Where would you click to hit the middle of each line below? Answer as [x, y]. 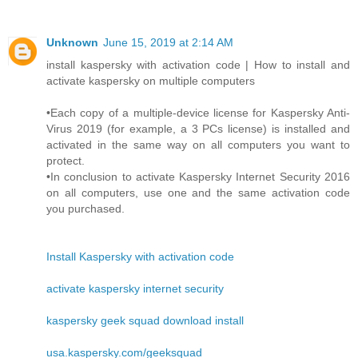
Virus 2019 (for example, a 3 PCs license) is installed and [198, 128]
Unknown [72, 42]
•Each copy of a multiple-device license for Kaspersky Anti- [198, 112]
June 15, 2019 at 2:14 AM [168, 42]
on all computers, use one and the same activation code [198, 192]
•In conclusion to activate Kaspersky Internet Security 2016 [198, 176]
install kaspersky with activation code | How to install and [198, 64]
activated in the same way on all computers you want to [198, 144]
